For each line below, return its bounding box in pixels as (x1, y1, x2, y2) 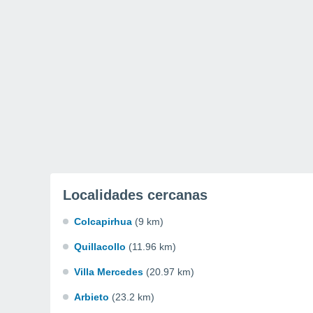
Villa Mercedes (74, 266, 143, 277)
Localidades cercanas (63, 187, 208, 203)
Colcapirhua (74, 216, 132, 227)
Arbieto (74, 291, 109, 303)
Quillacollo (74, 241, 126, 252)
